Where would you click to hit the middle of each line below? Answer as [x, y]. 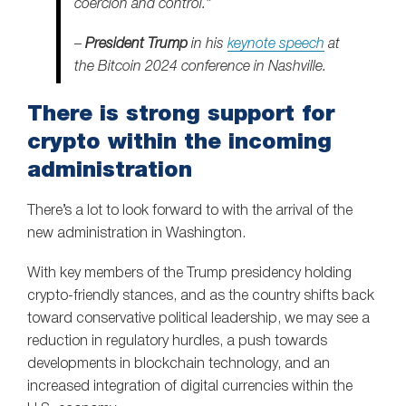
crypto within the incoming [179, 140]
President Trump [136, 44]
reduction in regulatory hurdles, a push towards [177, 342]
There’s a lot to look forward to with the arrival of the [190, 211]
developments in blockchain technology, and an [179, 365]
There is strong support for [181, 112]
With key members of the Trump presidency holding [189, 274]
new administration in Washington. [136, 233]
